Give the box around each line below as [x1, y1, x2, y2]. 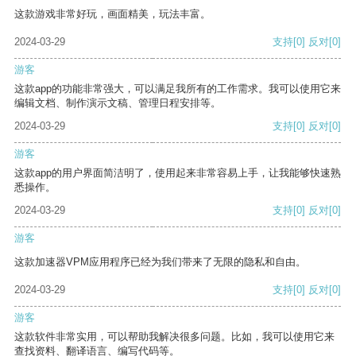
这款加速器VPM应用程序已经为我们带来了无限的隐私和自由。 [14, 256, 306, 269]
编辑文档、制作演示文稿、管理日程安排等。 [14, 97, 221, 110]
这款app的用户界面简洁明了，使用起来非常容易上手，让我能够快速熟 [14, 167, 341, 180]
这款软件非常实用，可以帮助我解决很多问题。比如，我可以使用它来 [14, 331, 335, 343]
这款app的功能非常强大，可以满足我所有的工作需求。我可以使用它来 [14, 83, 341, 95]
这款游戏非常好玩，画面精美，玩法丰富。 [14, 8, 211, 21]
